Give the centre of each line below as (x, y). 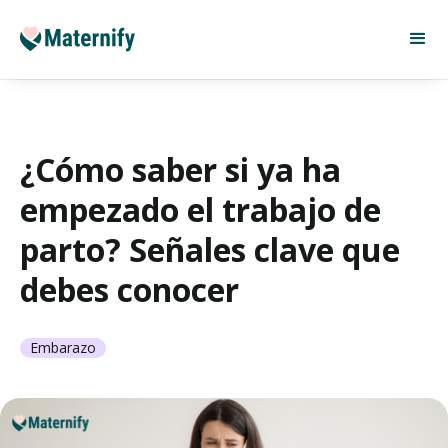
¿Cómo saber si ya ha (180, 169)
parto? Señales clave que (210, 249)
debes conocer (129, 289)
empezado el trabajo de (200, 209)
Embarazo (63, 347)
